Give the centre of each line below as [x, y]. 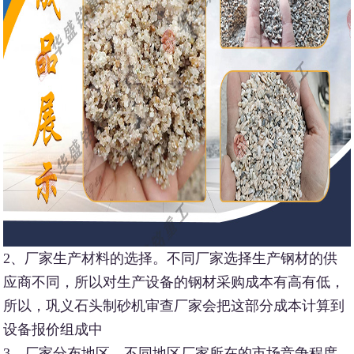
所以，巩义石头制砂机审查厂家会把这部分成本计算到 [174, 305]
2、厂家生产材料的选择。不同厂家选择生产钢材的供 [171, 258]
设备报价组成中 [53, 329]
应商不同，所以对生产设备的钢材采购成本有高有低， [174, 282]
